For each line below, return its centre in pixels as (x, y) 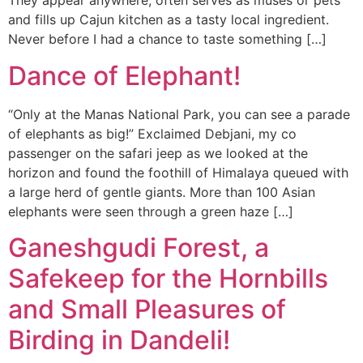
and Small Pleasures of (147, 310)
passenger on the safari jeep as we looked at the (158, 153)
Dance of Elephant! (124, 75)
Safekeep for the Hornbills (168, 279)
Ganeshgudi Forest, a (139, 248)
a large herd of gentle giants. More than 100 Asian (162, 192)
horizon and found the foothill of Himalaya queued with (178, 172)
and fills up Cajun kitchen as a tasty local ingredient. (169, 20)
